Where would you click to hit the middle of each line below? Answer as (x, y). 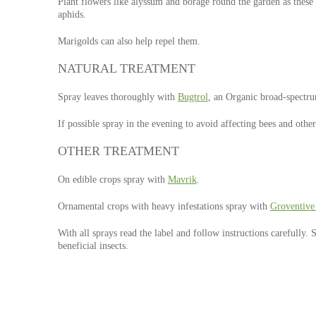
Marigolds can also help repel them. (129, 41)
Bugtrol (193, 97)
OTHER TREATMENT (119, 151)
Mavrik (182, 180)
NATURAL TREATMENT (127, 68)
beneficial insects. (93, 246)
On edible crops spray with (113, 180)
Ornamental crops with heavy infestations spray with (164, 206)
